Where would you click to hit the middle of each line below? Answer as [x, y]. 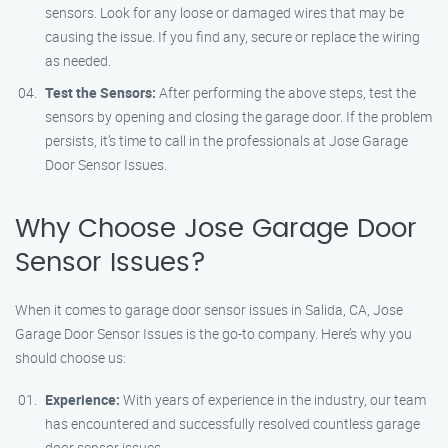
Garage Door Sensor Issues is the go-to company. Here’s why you [213, 333]
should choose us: [70, 357]
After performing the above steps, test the [286, 92]
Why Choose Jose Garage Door [216, 229]
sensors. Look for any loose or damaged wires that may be [224, 12]
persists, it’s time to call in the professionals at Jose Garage [226, 140]
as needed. [78, 60]
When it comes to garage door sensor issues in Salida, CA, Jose [209, 309]
